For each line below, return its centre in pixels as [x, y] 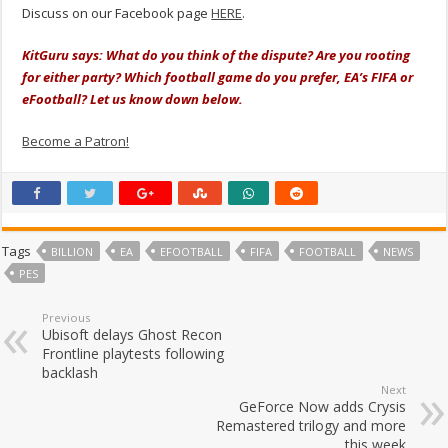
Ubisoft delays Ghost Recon [132, 335]
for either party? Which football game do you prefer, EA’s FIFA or [218, 77]
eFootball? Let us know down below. [133, 99]
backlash [70, 373]
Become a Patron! [76, 141]
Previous [66, 318]
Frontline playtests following [133, 354]
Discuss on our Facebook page [117, 13]
